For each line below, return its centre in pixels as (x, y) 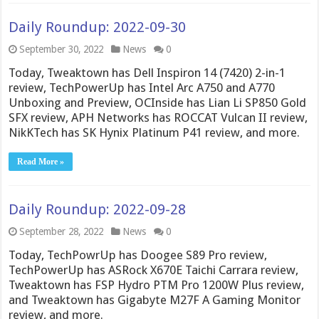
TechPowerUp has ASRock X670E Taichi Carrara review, (154, 270)
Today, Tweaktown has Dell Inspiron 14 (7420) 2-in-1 (147, 73)
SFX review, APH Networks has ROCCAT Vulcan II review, (158, 117)
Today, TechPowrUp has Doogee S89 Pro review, (138, 255)
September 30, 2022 (62, 49)
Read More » (41, 162)
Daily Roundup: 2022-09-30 (98, 27)
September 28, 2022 (62, 231)
